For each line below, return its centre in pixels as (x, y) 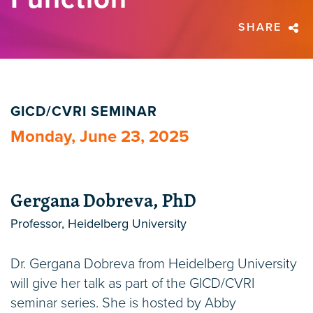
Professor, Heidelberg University (99, 224)
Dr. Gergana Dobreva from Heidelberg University (154, 264)
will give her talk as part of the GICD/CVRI (132, 284)
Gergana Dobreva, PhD (103, 201)
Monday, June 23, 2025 (100, 137)
